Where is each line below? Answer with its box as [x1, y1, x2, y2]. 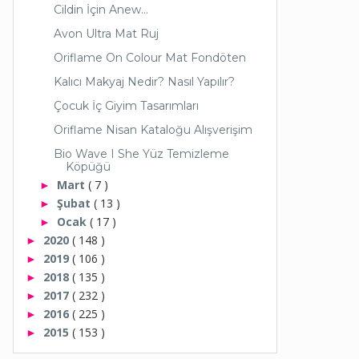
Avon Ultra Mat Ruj [53, 26, 159, 41]
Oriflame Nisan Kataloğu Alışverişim [53, 122, 252, 137]
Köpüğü [65, 159, 111, 174]
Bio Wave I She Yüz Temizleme [53, 146, 229, 161]
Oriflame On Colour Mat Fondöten [53, 50, 246, 65]
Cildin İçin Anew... [53, 2, 148, 17]
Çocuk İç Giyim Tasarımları [53, 98, 199, 113]
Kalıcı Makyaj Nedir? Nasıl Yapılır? [53, 74, 235, 89]
